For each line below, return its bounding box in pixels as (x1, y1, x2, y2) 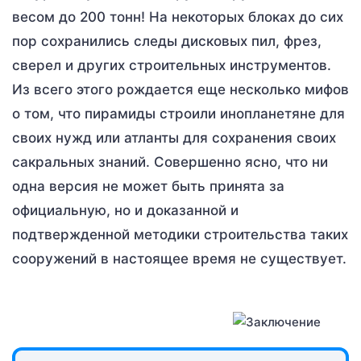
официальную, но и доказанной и (12, 201, 239, 218)
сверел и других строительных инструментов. (12, 56, 331, 73)
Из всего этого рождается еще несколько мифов (12, 81, 349, 98)
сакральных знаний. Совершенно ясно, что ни (12, 153, 328, 170)
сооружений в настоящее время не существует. (12, 250, 346, 267)
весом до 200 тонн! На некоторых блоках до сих (12, 8, 343, 25)
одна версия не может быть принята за (12, 177, 284, 194)
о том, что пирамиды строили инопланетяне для (12, 105, 345, 122)
